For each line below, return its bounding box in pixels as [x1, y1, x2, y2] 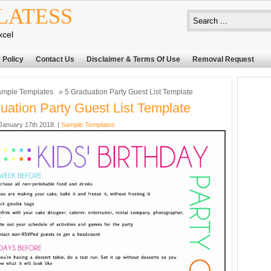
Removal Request [192, 55, 254, 64]
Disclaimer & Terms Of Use [87, 55, 180, 64]
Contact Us [36, 55, 74, 64]
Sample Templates [61, 121, 115, 128]
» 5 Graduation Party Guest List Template [57, 88, 193, 96]
